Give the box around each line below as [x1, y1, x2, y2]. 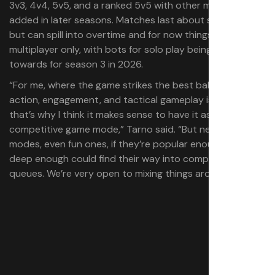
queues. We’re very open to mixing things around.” [9, 167, 233, 180]
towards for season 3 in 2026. [9, 58, 143, 71]
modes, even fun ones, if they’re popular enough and [9, 137, 244, 151]
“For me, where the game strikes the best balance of [9, 79, 243, 92]
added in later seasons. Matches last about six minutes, [9, 14, 258, 27]
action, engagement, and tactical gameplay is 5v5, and [9, 93, 254, 107]
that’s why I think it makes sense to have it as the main [9, 108, 252, 122]
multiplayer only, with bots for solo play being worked [9, 43, 247, 56]
